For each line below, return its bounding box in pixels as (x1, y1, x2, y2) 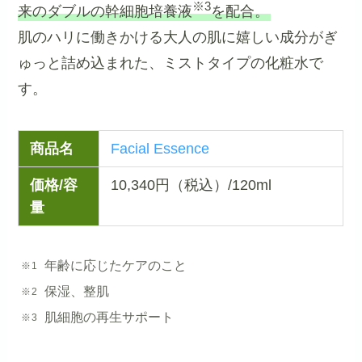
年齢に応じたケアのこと (44, 258, 187, 273)
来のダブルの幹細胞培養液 (18, 2, 193, 19)
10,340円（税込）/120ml (110, 177, 271, 194)
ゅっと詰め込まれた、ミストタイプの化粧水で (18, 54, 324, 71)
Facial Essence (110, 141, 209, 158)
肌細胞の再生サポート (44, 309, 174, 325)
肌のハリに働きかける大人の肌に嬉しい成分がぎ (18, 28, 339, 45)
